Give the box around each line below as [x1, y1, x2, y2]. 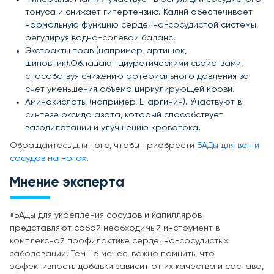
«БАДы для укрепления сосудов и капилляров [10, 210, 202, 220]
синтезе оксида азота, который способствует [25, 110, 223, 119]
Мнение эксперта [10, 176, 124, 190]
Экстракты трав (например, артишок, [25, 46, 187, 55]
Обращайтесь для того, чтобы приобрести [10, 141, 197, 150]
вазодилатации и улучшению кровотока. [25, 123, 201, 132]
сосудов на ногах [10, 154, 86, 163]
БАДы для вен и [197, 141, 259, 150]
